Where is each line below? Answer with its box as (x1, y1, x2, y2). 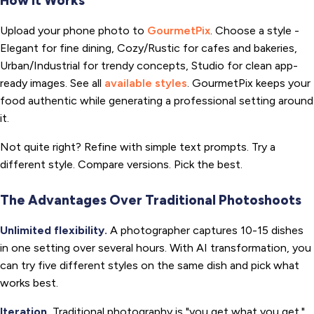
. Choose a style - (210, 24, 299, 38)
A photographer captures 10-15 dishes (107, 224, 303, 238)
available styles (104, 76, 187, 90)
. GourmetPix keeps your (187, 76, 310, 90)
